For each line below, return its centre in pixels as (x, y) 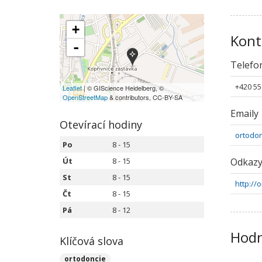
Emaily (245, 113)
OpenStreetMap (85, 97)
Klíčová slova (92, 241)
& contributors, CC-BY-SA (145, 97)
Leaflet (72, 88)
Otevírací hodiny (101, 125)
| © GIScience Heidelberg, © (123, 88)
